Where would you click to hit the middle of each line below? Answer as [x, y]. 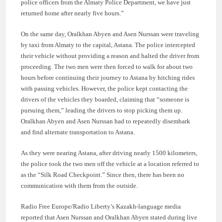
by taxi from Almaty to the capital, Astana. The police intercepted [108, 45]
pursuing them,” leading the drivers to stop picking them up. [102, 110]
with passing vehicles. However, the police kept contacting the [104, 88]
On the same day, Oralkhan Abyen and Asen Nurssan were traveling [110, 34]
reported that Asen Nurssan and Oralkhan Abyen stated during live [109, 217]
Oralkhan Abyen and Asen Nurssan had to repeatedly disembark [106, 121]
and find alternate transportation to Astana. [78, 132]
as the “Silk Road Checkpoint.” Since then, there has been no [103, 174]
